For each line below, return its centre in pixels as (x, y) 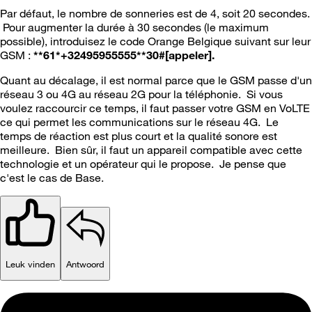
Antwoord (85, 264)
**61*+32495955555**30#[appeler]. (124, 55)
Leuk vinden (30, 264)
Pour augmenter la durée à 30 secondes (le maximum (136, 27)
